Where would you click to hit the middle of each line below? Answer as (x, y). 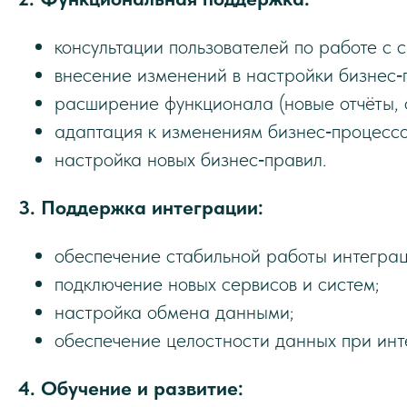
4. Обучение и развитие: (131, 388)
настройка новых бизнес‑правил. (190, 159)
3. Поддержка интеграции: (141, 207)
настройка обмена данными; (174, 312)
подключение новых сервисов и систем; (217, 283)
